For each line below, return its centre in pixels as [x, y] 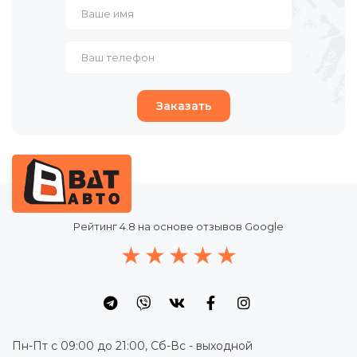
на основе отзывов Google [211, 226]
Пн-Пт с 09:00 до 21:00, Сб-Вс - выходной [132, 346]
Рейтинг [96, 226]
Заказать [184, 106]
